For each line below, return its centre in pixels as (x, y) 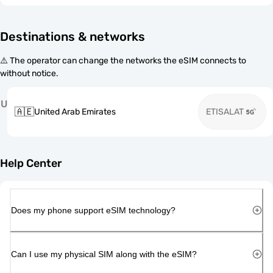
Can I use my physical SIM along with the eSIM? (104, 254)
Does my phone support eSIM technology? (93, 210)
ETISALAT (225, 112)
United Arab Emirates (75, 112)
